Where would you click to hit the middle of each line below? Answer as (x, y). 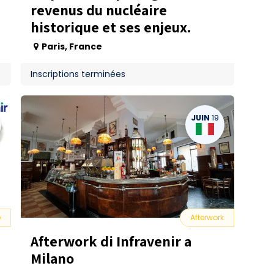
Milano (52, 258)
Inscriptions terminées (78, 74)
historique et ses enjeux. (111, 27)
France (86, 46)
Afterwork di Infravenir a (111, 241)
